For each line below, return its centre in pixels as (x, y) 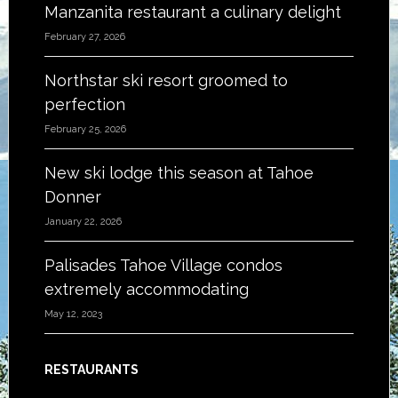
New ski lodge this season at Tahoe (179, 173)
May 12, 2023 (73, 314)
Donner (72, 197)
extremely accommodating (146, 289)
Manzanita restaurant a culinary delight (192, 12)
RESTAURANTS (91, 370)
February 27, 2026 (84, 37)
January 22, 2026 (83, 222)
